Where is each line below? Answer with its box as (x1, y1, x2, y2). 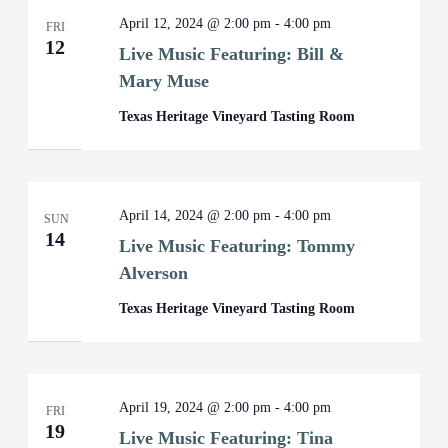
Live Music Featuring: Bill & (119, 44, 345, 64)
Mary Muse (119, 71, 210, 91)
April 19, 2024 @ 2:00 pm (119, 400, 272, 415)
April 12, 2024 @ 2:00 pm (119, 16, 272, 31)
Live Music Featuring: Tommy (119, 236, 356, 256)
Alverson (119, 263, 189, 283)
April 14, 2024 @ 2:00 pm (119, 208, 272, 223)
